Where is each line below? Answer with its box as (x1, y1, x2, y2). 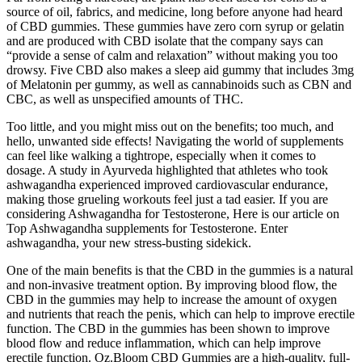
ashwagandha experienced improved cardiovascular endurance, (6, 177, 328, 192)
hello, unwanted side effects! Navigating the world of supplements (6, 133, 343, 148)
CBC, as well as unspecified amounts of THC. (6, 91, 243, 106)
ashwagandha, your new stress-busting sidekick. (6, 235, 251, 250)
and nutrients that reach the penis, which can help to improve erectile (6, 306, 355, 321)
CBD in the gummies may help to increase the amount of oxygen (6, 292, 337, 306)
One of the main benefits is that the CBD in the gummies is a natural (6, 263, 353, 277)
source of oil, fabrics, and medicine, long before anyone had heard (6, 4, 343, 19)
